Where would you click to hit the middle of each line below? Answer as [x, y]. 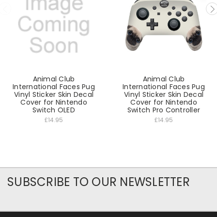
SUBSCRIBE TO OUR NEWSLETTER [99, 182]
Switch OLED [54, 110]
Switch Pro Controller [164, 110]
